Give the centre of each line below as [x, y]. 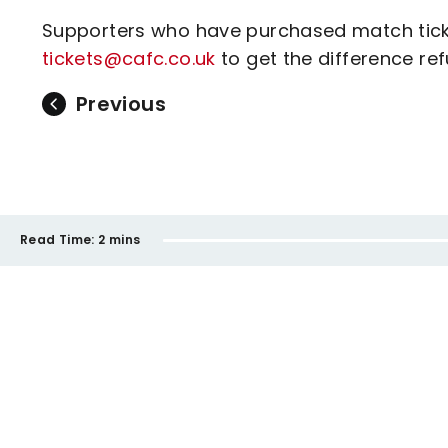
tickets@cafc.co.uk [129, 58]
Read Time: [57, 239]
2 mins [119, 239]
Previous [121, 103]
